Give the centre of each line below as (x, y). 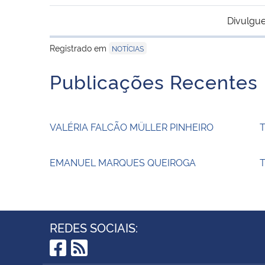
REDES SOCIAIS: (94, 227)
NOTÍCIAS (128, 48)
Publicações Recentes (154, 81)
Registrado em (79, 47)
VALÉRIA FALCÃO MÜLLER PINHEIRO (132, 126)
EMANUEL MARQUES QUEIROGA (123, 162)
